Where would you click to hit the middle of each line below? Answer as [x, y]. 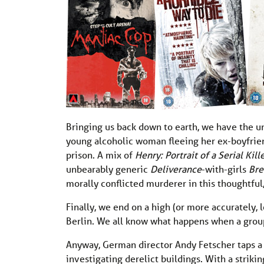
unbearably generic [108, 169]
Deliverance [176, 169]
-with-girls [225, 169]
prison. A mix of [100, 155]
